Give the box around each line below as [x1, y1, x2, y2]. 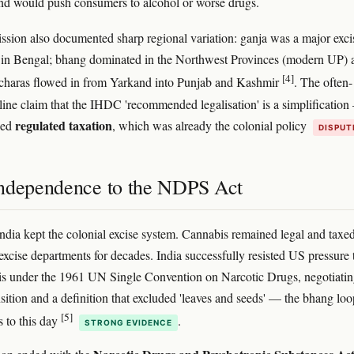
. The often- [294, 73, 352, 91]
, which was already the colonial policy [112, 116, 310, 134]
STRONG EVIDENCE [85, 317, 172, 327]
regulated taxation [15, 115, 112, 134]
